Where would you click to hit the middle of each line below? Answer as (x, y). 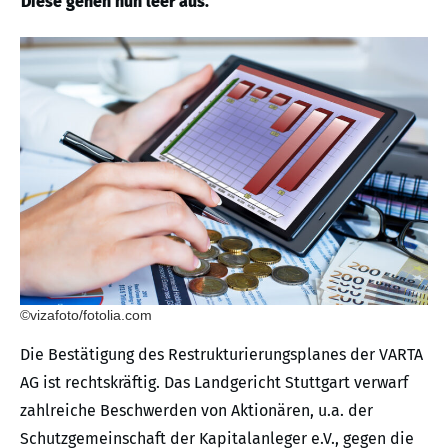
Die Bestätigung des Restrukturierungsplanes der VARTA (221, 355)
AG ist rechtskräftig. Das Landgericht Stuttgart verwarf (214, 383)
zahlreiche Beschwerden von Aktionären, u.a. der (196, 411)
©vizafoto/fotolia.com (86, 315)
